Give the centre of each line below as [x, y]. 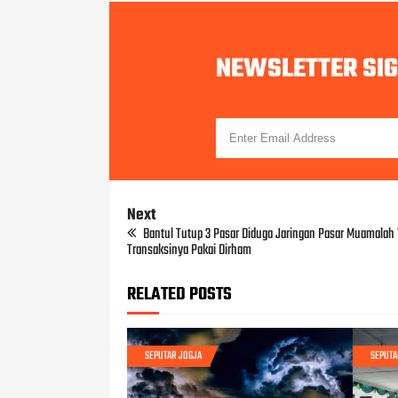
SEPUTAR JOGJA [173, 356]
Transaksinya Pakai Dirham [189, 250]
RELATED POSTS [179, 294]
